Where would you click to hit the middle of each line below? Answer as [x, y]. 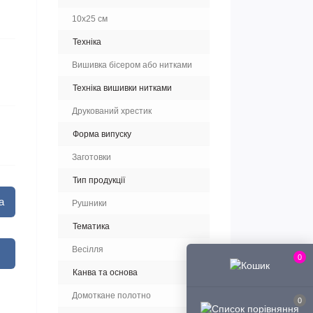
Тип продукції [99, 180]
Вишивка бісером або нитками [132, 65]
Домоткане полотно [111, 295]
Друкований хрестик [112, 111]
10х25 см [90, 19]
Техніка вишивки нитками [122, 88]
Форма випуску [102, 134]
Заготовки [92, 157]
